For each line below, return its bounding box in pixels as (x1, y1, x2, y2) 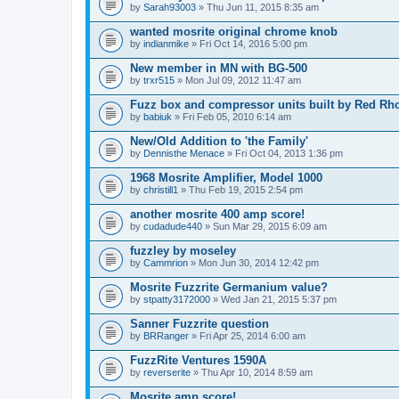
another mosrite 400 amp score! (130, 207, 305, 221)
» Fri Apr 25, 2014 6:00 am (189, 330, 305, 341)
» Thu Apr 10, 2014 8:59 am (191, 366, 313, 378)
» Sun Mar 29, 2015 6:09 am (202, 220, 327, 232)
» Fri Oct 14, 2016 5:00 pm (189, 37, 307, 49)
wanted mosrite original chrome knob (130, 24, 338, 38)
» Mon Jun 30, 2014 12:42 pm (188, 256, 319, 268)
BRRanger (143, 330, 189, 341)
